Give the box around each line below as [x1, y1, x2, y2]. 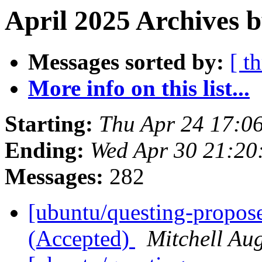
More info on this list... [28, 75, 250, 101]
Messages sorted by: [28, 49, 224, 75]
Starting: [5, 111, 93, 137]
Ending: [5, 137, 84, 163]
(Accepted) [28, 226, 135, 251]
